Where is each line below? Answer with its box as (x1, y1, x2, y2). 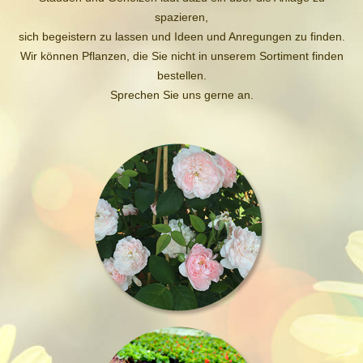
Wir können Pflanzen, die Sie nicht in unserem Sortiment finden (19, 49, 344, 62)
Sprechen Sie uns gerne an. (109, 88, 254, 101)
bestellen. (156, 69, 207, 82)
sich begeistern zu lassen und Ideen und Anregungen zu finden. (18, 30, 345, 43)
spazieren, (155, 11, 208, 23)
